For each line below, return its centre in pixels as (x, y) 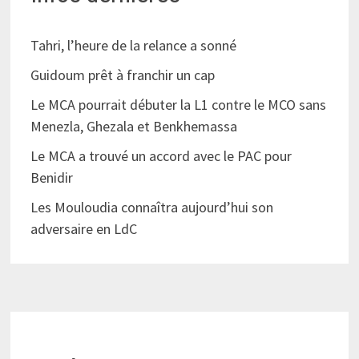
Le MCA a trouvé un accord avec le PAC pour (161, 155)
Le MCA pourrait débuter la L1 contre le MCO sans (178, 104)
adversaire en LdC (83, 228)
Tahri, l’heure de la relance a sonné (133, 45)
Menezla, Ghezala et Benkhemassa (135, 126)
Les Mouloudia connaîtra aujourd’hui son (151, 207)
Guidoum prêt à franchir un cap (122, 75)
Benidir (51, 177)
